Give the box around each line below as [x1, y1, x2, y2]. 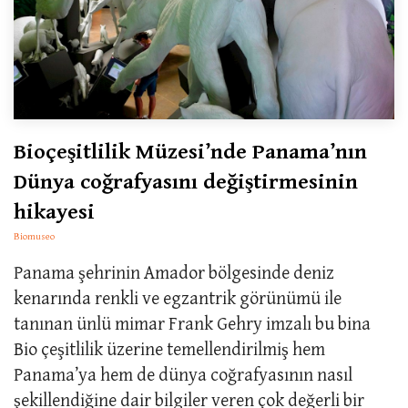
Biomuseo [14, 229, 55, 242]
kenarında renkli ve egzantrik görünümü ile [14, 288, 342, 310]
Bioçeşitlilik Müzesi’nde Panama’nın [14, 138, 367, 165]
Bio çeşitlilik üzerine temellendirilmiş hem [14, 339, 325, 361]
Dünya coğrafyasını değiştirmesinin [14, 168, 358, 195]
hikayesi [14, 199, 95, 225]
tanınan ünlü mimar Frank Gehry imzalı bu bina [14, 313, 371, 335]
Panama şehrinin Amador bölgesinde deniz [14, 262, 334, 284]
